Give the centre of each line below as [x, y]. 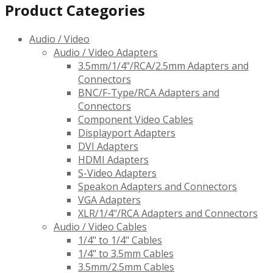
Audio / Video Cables [100, 227]
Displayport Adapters [127, 133]
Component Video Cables [136, 120]
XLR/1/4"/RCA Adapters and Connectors [168, 214]
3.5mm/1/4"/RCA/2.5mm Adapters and [163, 66]
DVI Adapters [108, 147]
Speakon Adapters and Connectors [158, 187]
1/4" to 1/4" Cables [120, 240]
